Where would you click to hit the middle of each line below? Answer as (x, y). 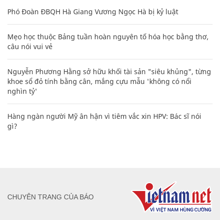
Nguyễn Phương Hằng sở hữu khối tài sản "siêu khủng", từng (109, 71)
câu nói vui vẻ (30, 46)
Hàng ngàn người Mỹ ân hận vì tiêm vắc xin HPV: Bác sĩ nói (104, 116)
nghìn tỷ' (22, 91)
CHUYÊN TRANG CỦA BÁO (51, 197)
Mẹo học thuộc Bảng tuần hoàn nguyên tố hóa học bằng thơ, (108, 36)
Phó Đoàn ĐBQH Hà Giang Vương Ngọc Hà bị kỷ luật (93, 11)
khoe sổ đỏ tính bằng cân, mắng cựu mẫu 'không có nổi (99, 81)
